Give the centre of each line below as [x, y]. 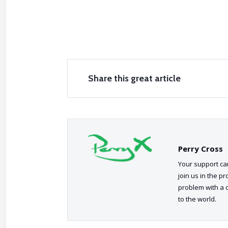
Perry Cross [201, 149]
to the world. [197, 199]
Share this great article [134, 78]
